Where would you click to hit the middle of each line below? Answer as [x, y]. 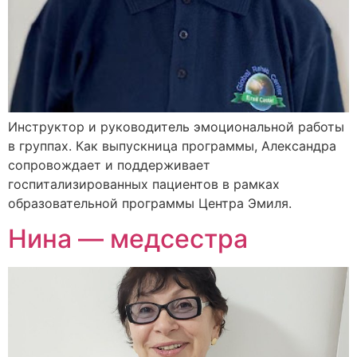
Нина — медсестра [128, 239]
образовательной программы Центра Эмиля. [150, 203]
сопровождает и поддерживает [109, 165]
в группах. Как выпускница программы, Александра [172, 145]
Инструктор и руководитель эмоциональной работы [176, 126]
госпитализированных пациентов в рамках [144, 184]
